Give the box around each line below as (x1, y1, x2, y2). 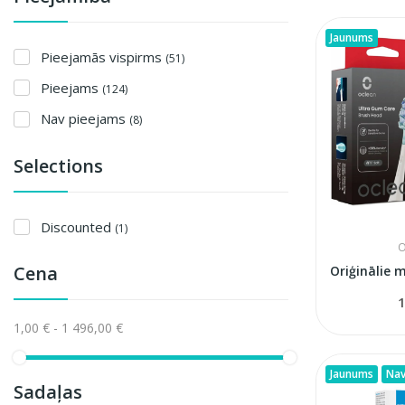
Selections (14, 153, 103, 178)
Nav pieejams (41, 109, 129, 128)
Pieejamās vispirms (41, 47, 165, 66)
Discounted (41, 217, 115, 236)
